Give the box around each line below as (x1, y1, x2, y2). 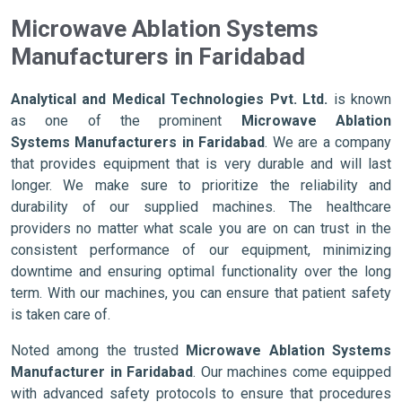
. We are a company (265, 134, 392, 152)
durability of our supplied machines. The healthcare (11, 198, 391, 216)
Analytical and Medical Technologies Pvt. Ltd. (11, 91, 328, 109)
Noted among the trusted (11, 342, 187, 360)
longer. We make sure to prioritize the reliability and (11, 177, 391, 195)
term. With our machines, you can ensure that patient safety (11, 284, 391, 302)
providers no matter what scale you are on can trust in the (11, 220, 391, 238)
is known (328, 91, 392, 109)
